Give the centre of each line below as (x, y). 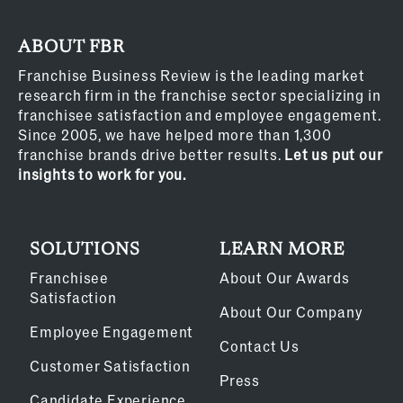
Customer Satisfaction (110, 366)
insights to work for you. (102, 175)
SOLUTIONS (85, 251)
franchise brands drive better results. (151, 155)
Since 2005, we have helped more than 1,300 (175, 135)
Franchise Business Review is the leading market (191, 76)
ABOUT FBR (71, 48)
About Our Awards (284, 278)
